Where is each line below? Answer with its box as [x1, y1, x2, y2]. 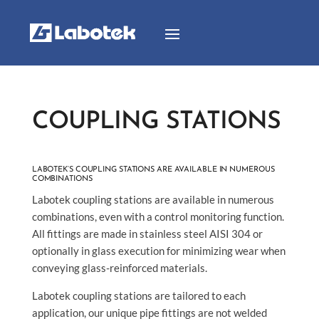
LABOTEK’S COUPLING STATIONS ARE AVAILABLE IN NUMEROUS [31, 166, 275, 174]
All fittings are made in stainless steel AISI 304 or [31, 227, 263, 240]
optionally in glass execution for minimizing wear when [31, 244, 286, 257]
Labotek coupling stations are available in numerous [31, 193, 274, 206]
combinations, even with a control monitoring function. [31, 210, 284, 223]
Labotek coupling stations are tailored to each [31, 289, 246, 302]
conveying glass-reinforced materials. [31, 261, 207, 274]
